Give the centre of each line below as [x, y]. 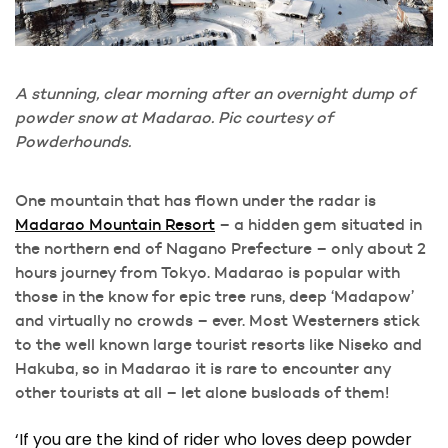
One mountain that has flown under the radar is [195, 199]
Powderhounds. [73, 140]
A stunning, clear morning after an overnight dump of [215, 92]
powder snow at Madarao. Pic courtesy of [174, 116]
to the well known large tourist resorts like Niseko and [218, 343]
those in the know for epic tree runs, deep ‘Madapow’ [214, 295]
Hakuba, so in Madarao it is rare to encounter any [203, 367]
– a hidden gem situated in [318, 223]
